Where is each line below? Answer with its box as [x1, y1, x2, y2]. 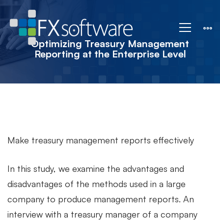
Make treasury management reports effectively [7, 135, 194, 145]
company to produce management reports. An [7, 193, 194, 204]
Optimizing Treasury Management [31, 37, 189, 50]
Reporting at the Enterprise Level [34, 48, 186, 60]
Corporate [7, 34, 121, 64]
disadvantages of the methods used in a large [7, 178, 186, 189]
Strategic [7, 1, 107, 30]
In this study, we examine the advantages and [7, 163, 184, 174]
